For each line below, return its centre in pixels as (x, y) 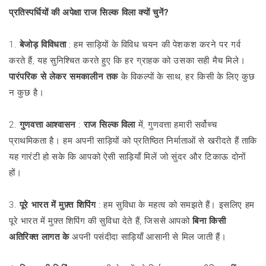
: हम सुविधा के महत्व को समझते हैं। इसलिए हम (175, 205)
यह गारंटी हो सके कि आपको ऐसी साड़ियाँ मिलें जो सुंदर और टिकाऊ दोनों (127, 156)
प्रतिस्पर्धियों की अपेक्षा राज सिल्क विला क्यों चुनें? (89, 12)
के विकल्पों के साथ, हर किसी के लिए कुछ (187, 76)
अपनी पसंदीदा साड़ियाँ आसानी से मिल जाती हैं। (148, 237)
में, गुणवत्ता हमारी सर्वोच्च (176, 124)
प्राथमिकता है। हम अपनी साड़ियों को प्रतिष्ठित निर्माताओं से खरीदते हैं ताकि (133, 140)
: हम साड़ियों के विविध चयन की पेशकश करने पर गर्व (153, 44)
